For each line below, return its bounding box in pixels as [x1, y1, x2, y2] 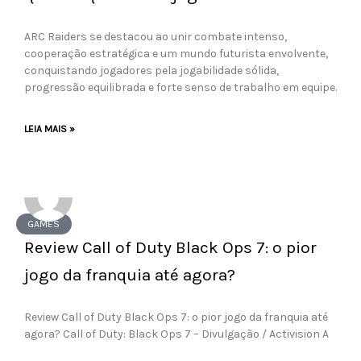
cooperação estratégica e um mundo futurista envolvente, [24, 47, 328, 60]
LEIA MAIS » [24, 123, 75, 135]
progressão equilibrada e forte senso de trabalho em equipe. [24, 81, 337, 94]
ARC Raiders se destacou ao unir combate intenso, [24, 30, 287, 44]
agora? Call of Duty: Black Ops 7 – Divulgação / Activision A [24, 327, 329, 341]
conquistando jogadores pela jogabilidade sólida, [24, 64, 279, 77]
